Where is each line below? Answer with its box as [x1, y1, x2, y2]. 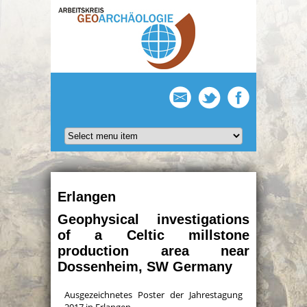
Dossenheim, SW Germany [58, 259, 232, 274]
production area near [58, 243, 249, 258]
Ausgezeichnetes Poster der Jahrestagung [64, 288, 243, 301]
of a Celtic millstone [58, 228, 249, 243]
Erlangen [58, 189, 116, 204]
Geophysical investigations [58, 212, 249, 227]
